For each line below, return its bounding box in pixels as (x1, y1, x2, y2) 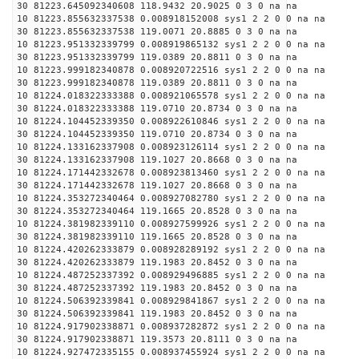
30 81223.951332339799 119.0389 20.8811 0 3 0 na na (17, 52, 297, 63)
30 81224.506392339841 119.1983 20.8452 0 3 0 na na (17, 309, 297, 319)
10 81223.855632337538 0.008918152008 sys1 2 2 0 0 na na (17, 14, 325, 24)
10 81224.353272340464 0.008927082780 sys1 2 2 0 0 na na (17, 193, 325, 204)
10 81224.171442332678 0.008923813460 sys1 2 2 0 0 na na (17, 167, 325, 178)
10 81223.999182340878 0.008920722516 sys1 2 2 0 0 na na (17, 65, 325, 75)
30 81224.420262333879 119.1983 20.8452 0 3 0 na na (17, 257, 297, 268)
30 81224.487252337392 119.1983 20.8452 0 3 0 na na (17, 283, 297, 293)
